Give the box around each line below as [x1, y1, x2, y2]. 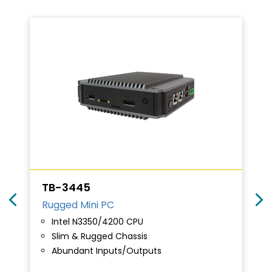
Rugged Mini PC [42, 198, 114, 212]
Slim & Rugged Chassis [52, 230, 148, 242]
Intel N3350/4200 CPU [52, 216, 143, 228]
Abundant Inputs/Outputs [52, 245, 161, 257]
